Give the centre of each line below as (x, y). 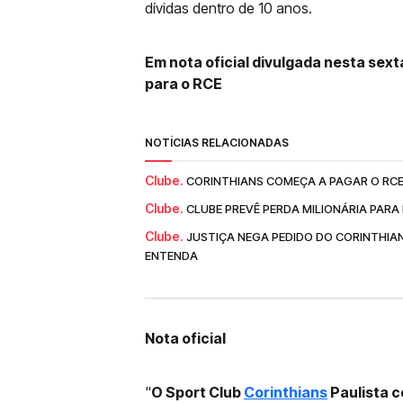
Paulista (358, 392)
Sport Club (205, 392)
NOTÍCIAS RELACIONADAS (217, 143)
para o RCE (184, 84)
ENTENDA (171, 255)
